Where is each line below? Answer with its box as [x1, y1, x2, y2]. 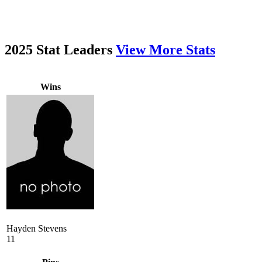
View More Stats [116, 42, 215, 57]
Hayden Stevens [6, 223, 67, 233]
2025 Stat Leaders [5, 42, 116, 57]
